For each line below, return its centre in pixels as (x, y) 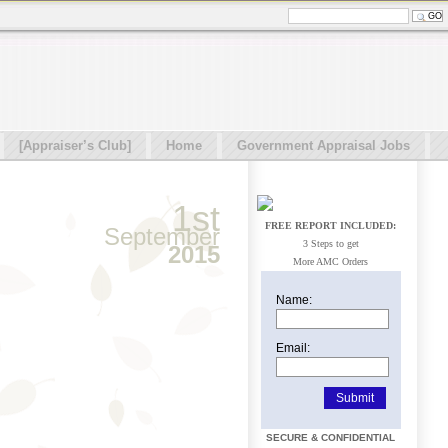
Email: (292, 348)
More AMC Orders (330, 261)
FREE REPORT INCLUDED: (330, 225)
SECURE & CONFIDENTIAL (330, 437)
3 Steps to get (330, 243)
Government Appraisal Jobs (323, 145)
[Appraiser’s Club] (75, 145)
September (162, 236)
